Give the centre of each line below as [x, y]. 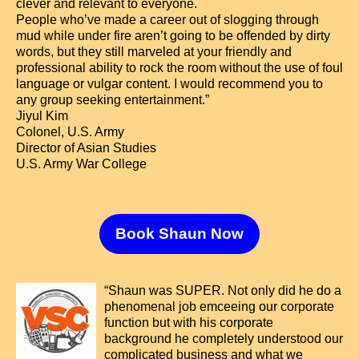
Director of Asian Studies [86, 148]
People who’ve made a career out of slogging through [167, 20]
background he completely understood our [224, 339]
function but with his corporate [189, 323]
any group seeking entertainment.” [113, 100]
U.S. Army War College [81, 164]
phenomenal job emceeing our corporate [219, 307]
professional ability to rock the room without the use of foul [179, 68]
